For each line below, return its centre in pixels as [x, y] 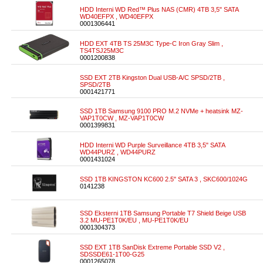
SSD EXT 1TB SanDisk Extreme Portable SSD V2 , [152, 247]
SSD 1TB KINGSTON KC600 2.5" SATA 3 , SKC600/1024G [164, 179]
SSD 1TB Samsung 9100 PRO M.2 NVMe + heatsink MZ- [161, 111]
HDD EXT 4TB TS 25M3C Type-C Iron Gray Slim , [151, 43]
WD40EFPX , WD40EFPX [117, 16]
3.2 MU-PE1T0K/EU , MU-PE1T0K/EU [134, 220]
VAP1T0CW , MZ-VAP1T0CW [122, 118]
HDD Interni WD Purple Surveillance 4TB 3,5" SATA [152, 145]
